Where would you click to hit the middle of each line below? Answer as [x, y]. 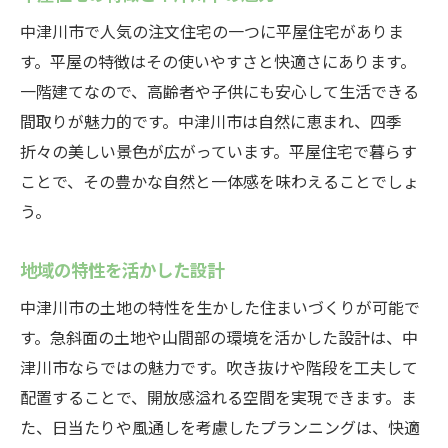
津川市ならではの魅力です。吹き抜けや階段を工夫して [219, 367]
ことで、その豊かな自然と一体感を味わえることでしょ [219, 181]
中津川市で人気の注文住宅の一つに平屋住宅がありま [212, 31]
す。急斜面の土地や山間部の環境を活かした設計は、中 [219, 337]
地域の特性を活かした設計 [122, 269]
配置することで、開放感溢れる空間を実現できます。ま [218, 397]
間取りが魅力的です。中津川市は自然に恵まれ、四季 [211, 121]
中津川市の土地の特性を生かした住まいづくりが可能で [220, 307]
